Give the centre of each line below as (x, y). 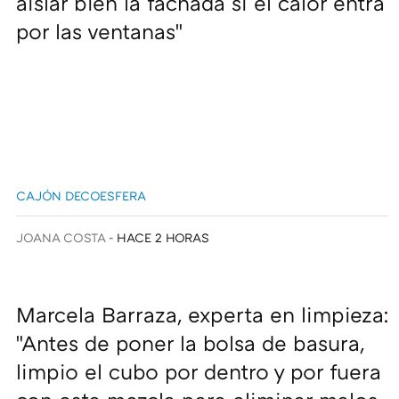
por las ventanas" (99, 31)
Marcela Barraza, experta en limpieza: (202, 314)
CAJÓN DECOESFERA (81, 196)
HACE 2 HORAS (163, 238)
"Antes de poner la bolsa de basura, (190, 343)
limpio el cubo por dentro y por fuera (199, 371)
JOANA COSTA (61, 238)
